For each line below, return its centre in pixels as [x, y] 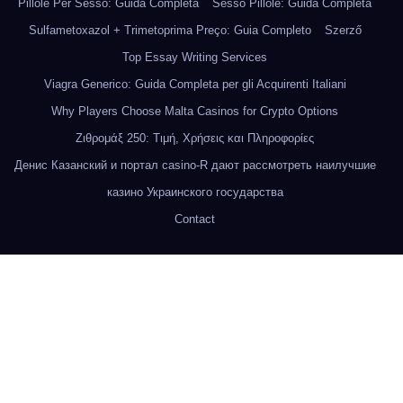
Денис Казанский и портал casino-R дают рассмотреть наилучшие [195, 165]
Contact [195, 219]
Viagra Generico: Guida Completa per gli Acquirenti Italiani [195, 84]
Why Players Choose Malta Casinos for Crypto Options [195, 111]
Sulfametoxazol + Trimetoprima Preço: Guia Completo [170, 30]
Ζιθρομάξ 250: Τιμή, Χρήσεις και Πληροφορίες [195, 138]
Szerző [343, 30]
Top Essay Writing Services [195, 57]
